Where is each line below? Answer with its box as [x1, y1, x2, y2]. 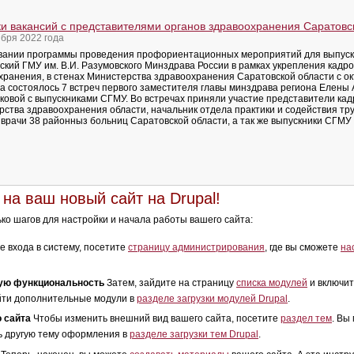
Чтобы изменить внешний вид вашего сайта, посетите [31, 313, 281, 325]
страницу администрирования [128, 241, 265, 253]
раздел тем [281, 313, 332, 325]
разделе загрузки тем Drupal [130, 329, 258, 341]
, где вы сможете [265, 241, 341, 253]
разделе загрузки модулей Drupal [137, 292, 288, 304]
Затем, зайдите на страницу [104, 277, 236, 288]
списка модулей [236, 277, 307, 288]
